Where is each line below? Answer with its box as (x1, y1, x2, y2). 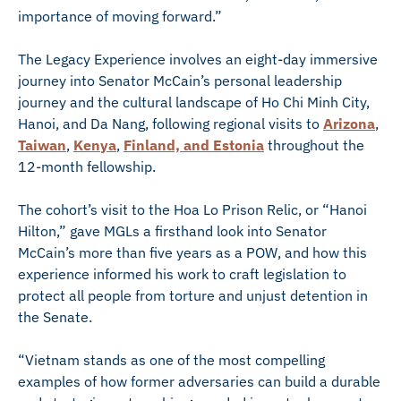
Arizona (323, 115, 375, 132)
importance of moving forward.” (18, 7, 222, 25)
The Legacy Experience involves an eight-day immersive (18, 50, 378, 68)
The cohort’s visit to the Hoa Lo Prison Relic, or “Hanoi (18, 200, 367, 218)
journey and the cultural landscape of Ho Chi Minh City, (18, 93, 370, 111)
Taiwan (18, 136, 66, 154)
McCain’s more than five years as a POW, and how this (18, 243, 367, 261)
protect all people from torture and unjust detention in (18, 286, 368, 304)
